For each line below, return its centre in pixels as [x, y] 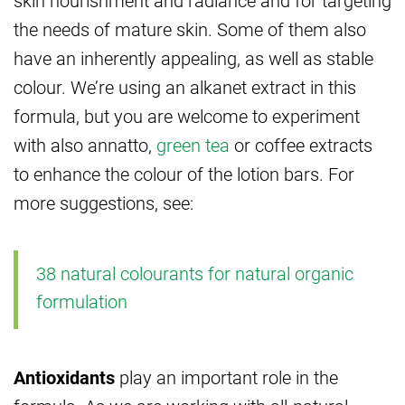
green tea [193, 144]
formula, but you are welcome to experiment [187, 115]
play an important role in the [226, 377]
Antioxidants [64, 377]
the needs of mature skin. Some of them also [190, 28]
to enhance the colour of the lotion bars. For [184, 173]
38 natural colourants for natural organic [195, 273]
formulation [82, 301]
